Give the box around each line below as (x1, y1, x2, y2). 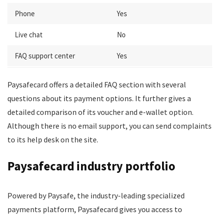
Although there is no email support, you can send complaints (7, 121, 212, 131)
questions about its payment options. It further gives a (7, 93, 191, 103)
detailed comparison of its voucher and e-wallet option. (7, 107, 193, 117)
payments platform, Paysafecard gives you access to (7, 204, 182, 214)
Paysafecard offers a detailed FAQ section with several (7, 80, 186, 89)
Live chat (15, 30, 43, 39)
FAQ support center (15, 51, 75, 60)
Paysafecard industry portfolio (7, 158, 175, 174)
